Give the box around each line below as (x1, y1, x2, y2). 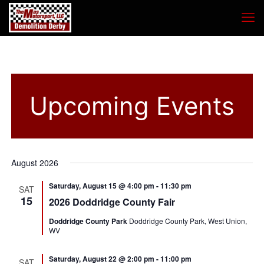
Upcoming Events (29, 91, 235, 121)
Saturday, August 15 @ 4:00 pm (49, 180, 155, 191)
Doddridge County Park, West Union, (129, 216, 247, 226)
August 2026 (11, 157, 59, 169)
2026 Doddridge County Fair (49, 195, 176, 209)
